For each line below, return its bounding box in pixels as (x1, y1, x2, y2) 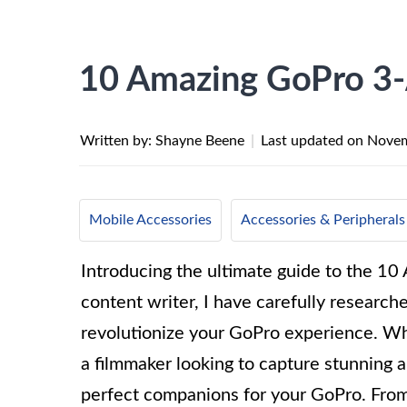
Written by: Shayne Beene (80, 134, 248, 148)
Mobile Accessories (89, 213, 212, 227)
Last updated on (261, 134, 367, 148)
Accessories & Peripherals (241, 213, 405, 227)
